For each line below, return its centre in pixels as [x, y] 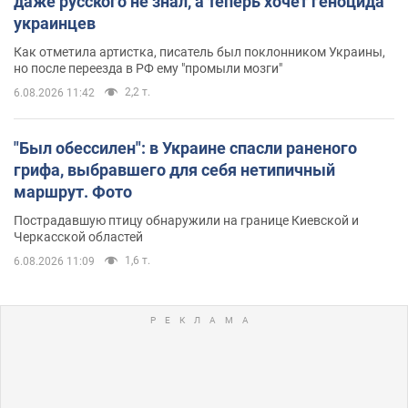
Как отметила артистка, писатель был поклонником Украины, [199, 51]
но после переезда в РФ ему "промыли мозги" [148, 68]
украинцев [55, 23]
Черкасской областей [78, 236]
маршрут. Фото [73, 191]
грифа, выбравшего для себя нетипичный [174, 169]
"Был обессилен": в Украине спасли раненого [185, 148]
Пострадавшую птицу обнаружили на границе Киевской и [186, 220]
